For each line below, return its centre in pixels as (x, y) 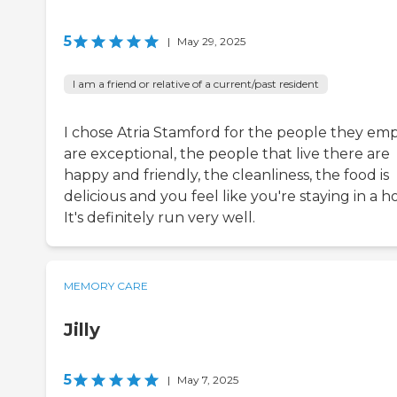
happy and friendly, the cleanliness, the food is (226, 175)
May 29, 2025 (211, 41)
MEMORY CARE (106, 285)
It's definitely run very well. (160, 217)
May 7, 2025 (208, 379)
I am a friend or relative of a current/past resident (196, 83)
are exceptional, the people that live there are (227, 153)
